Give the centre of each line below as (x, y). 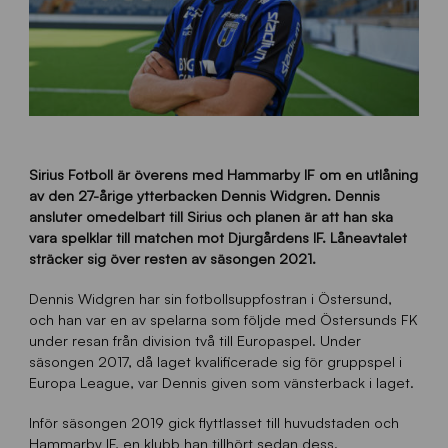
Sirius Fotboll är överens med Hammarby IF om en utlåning (223, 174)
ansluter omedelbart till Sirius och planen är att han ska (210, 216)
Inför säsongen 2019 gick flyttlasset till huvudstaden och (213, 422)
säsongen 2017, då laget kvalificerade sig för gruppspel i (215, 361)
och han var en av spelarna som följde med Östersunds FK (223, 319)
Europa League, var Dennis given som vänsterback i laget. (221, 382)
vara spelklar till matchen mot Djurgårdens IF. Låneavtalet (217, 237)
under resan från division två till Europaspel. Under (194, 340)
